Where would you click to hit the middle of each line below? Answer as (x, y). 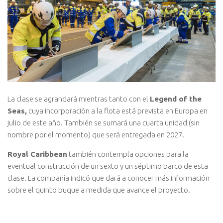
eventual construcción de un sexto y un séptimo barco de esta (108, 166)
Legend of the (176, 99)
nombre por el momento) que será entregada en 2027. (96, 134)
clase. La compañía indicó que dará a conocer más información (109, 178)
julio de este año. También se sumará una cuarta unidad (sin (104, 122)
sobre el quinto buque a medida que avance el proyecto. (99, 190)
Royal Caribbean (37, 154)
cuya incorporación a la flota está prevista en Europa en (117, 111)
